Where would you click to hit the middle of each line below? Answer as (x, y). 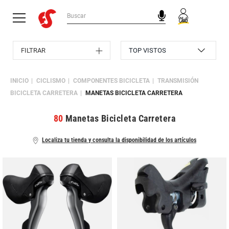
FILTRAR (33, 50)
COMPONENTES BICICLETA (111, 81)
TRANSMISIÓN (178, 81)
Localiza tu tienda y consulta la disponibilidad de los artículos (119, 140)
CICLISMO (51, 81)
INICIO (19, 81)
